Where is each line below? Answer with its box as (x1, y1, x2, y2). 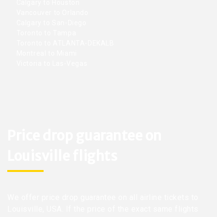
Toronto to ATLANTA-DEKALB (15, 39, 114, 47)
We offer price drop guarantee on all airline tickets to (7, 192, 199, 202)
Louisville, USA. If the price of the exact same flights (7, 204, 199, 214)
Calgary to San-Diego (15, 19, 87, 27)
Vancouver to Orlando (15, 9, 89, 17)
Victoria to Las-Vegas (15, 60, 88, 68)
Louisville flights (7, 147, 117, 165)
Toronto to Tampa (15, 29, 77, 37)
